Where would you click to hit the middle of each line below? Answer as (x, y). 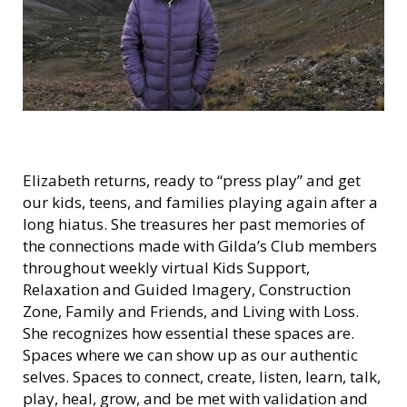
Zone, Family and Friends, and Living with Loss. (191, 311)
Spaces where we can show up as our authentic (190, 355)
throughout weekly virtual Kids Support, (166, 268)
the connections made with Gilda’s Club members (200, 246)
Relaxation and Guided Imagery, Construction (187, 289)
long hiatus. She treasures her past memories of (194, 224)
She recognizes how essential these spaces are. (189, 333)
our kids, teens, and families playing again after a (200, 202)
